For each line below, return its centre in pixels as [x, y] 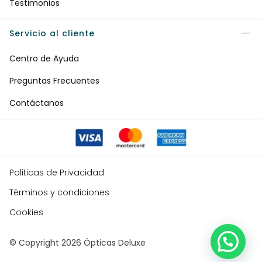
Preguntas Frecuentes [54, 81]
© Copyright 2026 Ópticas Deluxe [77, 243]
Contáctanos [37, 103]
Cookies [26, 213]
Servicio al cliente [52, 34]
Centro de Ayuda [44, 59]
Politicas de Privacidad [57, 173]
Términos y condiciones [59, 193]
